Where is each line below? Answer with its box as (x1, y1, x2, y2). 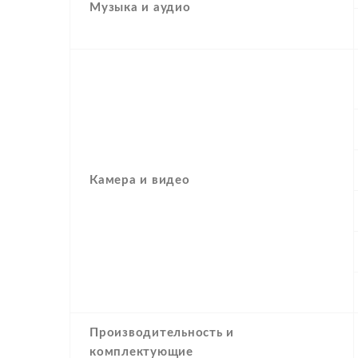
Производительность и (89, 327, 234, 340)
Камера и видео (89, 174, 190, 187)
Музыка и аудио (89, 2, 191, 14)
